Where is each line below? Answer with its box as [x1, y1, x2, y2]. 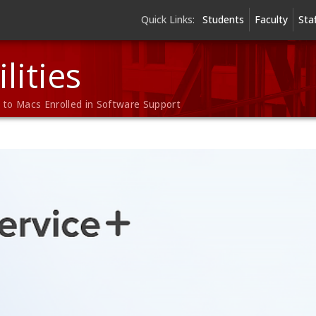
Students [202, 13, 244, 26]
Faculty [254, 13, 288, 26]
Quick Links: [140, 13, 195, 26]
